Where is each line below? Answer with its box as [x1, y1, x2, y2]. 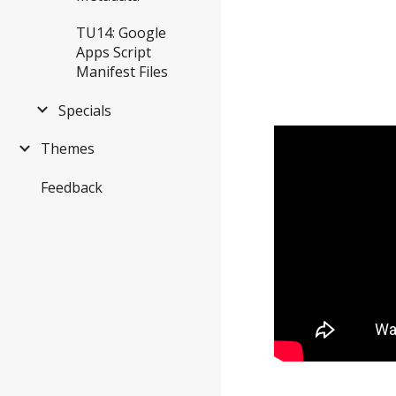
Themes [41, 139, 95, 159]
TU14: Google [76, 23, 166, 43]
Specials [58, 100, 111, 120]
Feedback [41, 178, 103, 198]
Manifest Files [76, 62, 168, 82]
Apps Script [76, 42, 151, 63]
